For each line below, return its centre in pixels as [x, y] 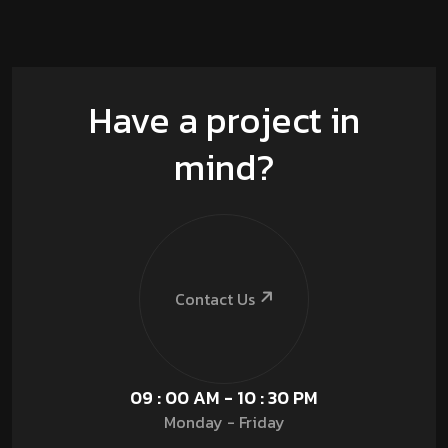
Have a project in [224, 120]
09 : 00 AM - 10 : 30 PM [224, 398]
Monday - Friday [224, 422]
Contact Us [214, 298]
